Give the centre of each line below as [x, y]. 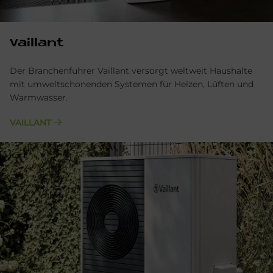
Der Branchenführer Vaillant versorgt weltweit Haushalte [131, 70]
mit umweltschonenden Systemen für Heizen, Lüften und [132, 84]
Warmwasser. [39, 97]
